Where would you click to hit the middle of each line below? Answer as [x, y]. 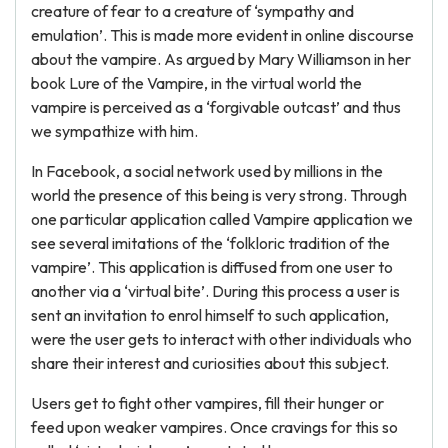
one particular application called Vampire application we [222, 219]
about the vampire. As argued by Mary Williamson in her [221, 59]
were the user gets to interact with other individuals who [221, 339]
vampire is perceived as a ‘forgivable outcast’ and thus [216, 107]
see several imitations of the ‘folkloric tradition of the [210, 243]
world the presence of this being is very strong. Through [219, 195]
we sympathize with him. [114, 131]
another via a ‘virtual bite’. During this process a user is [215, 291]
